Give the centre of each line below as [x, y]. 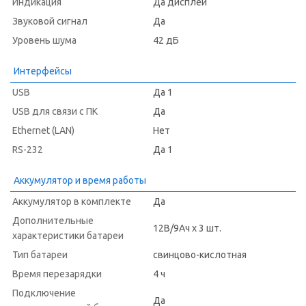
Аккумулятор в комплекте [72, 201]
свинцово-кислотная [200, 255]
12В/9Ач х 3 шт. [187, 228]
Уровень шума [44, 40]
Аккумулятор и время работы [80, 180]
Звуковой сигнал [50, 21]
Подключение [44, 293]
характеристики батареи [68, 236]
